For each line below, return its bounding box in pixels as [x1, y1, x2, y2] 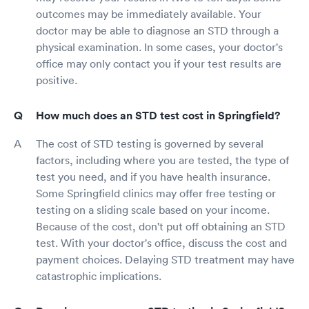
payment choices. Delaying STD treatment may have [36, 252, 295, 266]
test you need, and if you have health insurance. [36, 169, 270, 183]
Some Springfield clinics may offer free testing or [36, 186, 276, 200]
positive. [36, 72, 77, 87]
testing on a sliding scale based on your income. [36, 202, 270, 217]
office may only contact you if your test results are [36, 56, 281, 70]
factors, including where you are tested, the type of [36, 152, 289, 167]
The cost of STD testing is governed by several [36, 136, 263, 150]
